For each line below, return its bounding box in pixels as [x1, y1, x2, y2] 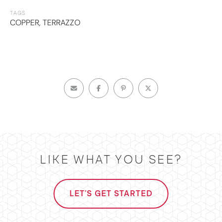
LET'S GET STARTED [69, 188, 153, 198]
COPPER [10, 17, 39, 28]
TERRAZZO [43, 17, 80, 28]
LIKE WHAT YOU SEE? [40, 152, 182, 166]
